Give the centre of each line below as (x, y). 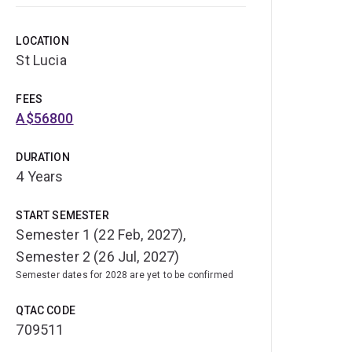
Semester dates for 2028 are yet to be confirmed (125, 275)
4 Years (40, 177)
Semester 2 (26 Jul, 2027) (98, 257)
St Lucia (41, 60)
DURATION (43, 158)
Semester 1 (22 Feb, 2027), (101, 235)
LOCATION (42, 41)
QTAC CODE (46, 311)
